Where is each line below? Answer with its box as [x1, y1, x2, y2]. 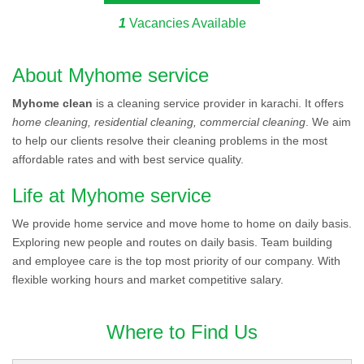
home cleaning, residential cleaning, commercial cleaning [12, 115, 305, 128]
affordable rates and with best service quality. [12, 153, 244, 166]
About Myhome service [12, 64, 209, 86]
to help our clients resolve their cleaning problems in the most [12, 134, 327, 147]
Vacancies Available [125, 16, 246, 30]
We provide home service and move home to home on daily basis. [12, 217, 352, 230]
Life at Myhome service [12, 184, 211, 206]
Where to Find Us [106, 321, 258, 343]
